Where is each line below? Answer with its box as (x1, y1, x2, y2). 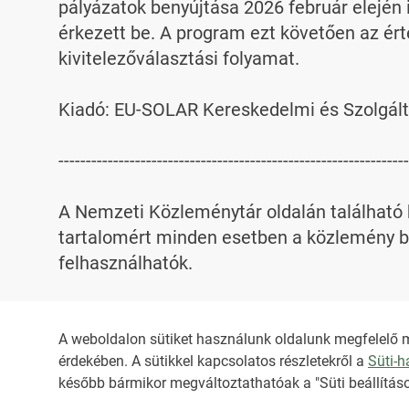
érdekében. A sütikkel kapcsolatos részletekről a (58, 352, 368, 370)
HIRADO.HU (58, 368, 115, 381)
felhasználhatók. (58, 252, 193, 274)
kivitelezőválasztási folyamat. (58, 47, 299, 69)
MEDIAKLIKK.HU (162, 368, 246, 381)
